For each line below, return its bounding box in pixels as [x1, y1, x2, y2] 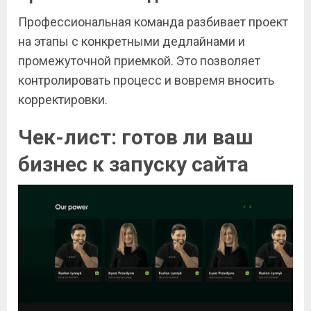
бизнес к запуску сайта [18, 152, 249, 177]
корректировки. [18, 92, 108, 108]
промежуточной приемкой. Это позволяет [18, 53, 260, 69]
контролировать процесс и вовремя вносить [18, 73, 274, 88]
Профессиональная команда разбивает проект [18, 15, 288, 30]
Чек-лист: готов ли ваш [18, 125, 253, 150]
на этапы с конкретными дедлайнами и [18, 34, 245, 49]
